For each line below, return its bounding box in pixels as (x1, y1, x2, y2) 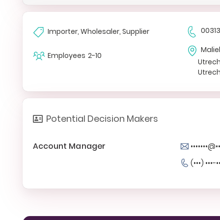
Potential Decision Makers (46, 112, 159, 125)
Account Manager (33, 140, 106, 152)
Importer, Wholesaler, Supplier (48, 27, 149, 36)
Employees (48, 51, 85, 60)
